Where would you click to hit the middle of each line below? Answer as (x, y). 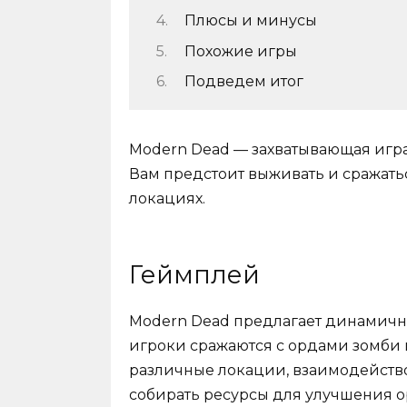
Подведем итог (243, 82)
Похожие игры (240, 51)
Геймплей (194, 274)
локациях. (167, 199)
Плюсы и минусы (250, 21)
